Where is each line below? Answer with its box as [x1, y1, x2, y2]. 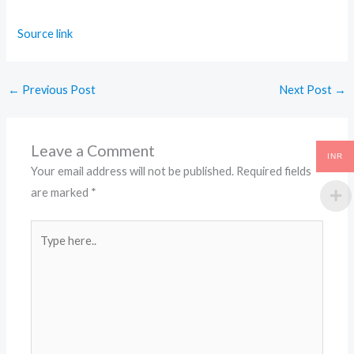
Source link [17, 27, 73, 41]
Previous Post [19, 82, 96, 96]
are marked [31, 185, 92, 199]
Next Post [279, 82, 335, 96]
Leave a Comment [31, 141, 156, 160]
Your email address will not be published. [31, 164, 235, 178]
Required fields [236, 164, 312, 178]
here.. [30, 244, 59, 258]
